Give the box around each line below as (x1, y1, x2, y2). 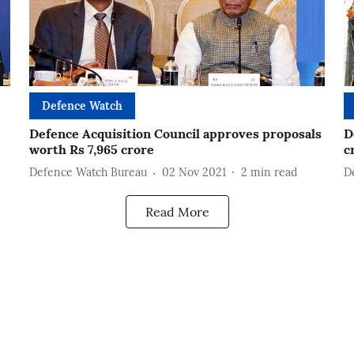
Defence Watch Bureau (28, 165, 147, 180)
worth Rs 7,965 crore (28, 141, 154, 157)
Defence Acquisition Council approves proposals (28, 125, 322, 141)
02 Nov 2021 (161, 165, 226, 180)
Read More (145, 203, 209, 220)
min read (250, 165, 297, 180)
